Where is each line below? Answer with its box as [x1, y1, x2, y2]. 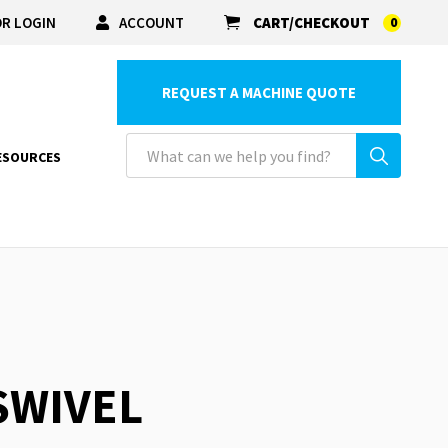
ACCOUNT [119, 12, 184, 32]
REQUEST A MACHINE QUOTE [162, 83, 356, 102]
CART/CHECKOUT [253, 13, 370, 32]
